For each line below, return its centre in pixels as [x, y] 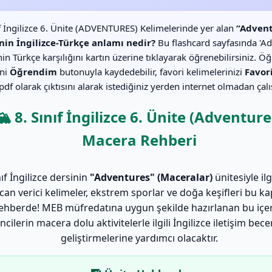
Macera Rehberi [139, 140]
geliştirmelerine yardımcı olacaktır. [139, 238]
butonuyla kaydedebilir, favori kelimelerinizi [151, 72]
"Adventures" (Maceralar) [151, 177]
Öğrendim [33, 72]
